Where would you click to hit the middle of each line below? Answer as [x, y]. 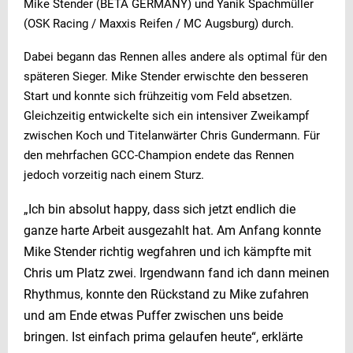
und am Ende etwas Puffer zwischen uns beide [153, 315]
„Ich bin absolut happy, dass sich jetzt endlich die [160, 209]
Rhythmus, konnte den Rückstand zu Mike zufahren [166, 294]
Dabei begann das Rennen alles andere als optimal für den [175, 56]
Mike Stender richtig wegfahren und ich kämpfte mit [167, 251]
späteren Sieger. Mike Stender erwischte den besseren [166, 76]
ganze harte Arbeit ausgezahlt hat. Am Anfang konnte [172, 230]
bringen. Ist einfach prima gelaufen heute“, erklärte [163, 336]
